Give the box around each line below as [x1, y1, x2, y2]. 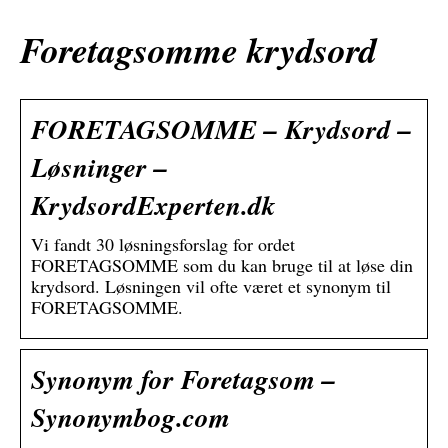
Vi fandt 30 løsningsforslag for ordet [31, 232, 295, 257]
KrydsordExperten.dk [31, 186, 276, 225]
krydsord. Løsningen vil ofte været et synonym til [31, 274, 391, 299]
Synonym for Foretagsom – [31, 360, 336, 399]
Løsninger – [31, 148, 168, 187]
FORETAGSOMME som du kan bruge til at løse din [31, 253, 413, 278]
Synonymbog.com [31, 398, 230, 437]
